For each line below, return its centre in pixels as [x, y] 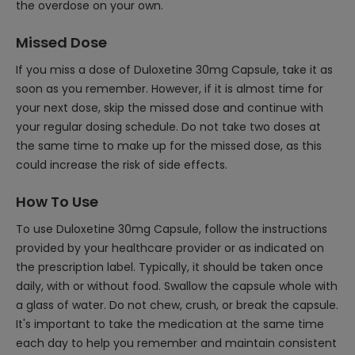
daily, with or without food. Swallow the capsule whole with [177, 286]
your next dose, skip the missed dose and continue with [170, 108]
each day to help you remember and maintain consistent [176, 343]
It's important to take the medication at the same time [170, 324]
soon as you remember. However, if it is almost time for [170, 89]
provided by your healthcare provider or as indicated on [170, 248]
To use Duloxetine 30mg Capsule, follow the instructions [172, 229]
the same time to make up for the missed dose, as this [169, 146]
